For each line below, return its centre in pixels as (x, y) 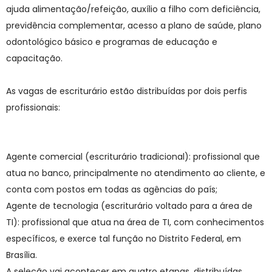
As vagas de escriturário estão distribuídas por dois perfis (127, 91)
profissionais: (33, 108)
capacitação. (34, 59)
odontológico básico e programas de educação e (112, 42)
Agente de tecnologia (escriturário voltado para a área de (129, 206)
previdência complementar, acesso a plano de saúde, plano (134, 26)
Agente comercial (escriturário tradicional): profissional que (133, 157)
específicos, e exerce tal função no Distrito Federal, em (124, 239)
